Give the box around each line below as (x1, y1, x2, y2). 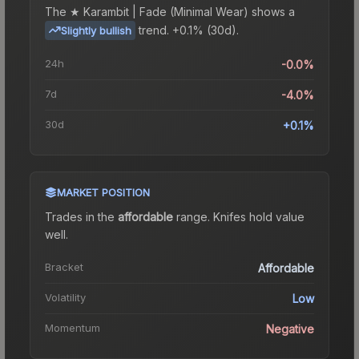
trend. (139, 22, 169, 37)
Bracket (45, 260, 83, 273)
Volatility (45, 290, 86, 304)
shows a (248, 4, 295, 18)
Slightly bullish (61, 23, 131, 37)
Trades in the (45, 209, 118, 224)
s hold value (240, 209, 305, 224)
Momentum (45, 321, 100, 334)
